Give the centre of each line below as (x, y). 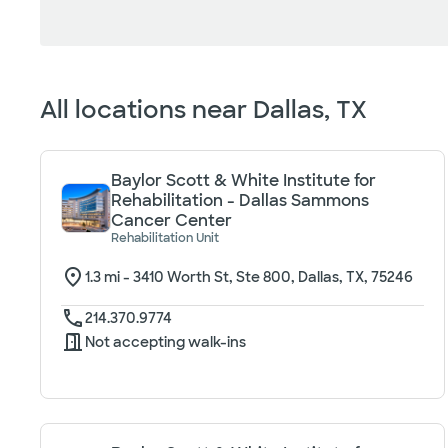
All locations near (143, 109)
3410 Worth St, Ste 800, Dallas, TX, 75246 (273, 277)
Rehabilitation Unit (165, 238)
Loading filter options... (130, 56)
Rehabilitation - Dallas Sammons (240, 200)
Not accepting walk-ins (165, 342)
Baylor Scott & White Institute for (243, 180)
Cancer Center (171, 220)
